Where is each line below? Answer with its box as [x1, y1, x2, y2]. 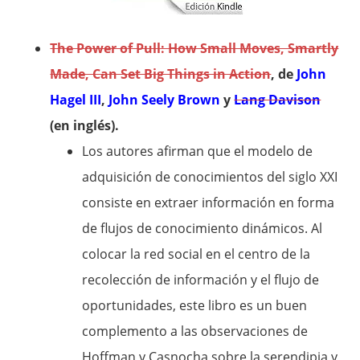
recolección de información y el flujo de [82, 271, 320, 288]
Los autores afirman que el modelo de [82, 142, 313, 160]
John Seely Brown [108, 91, 221, 108]
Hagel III [50, 91, 102, 108]
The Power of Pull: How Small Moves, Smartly [50, 39, 339, 57]
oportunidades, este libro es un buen [82, 297, 308, 314]
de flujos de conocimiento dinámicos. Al [82, 219, 323, 237]
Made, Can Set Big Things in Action [50, 65, 272, 83]
